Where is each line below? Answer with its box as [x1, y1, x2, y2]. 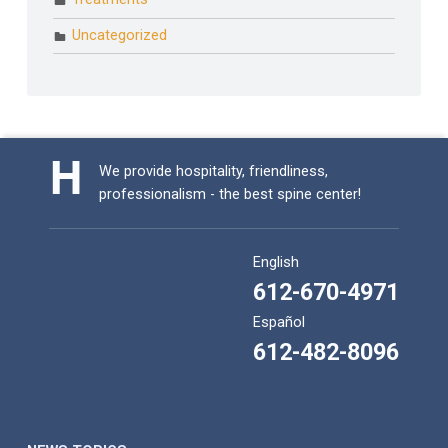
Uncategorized [72, 27, 168, 45]
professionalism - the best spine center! [99, 186, 362, 204]
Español [253, 314, 306, 332]
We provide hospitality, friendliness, [99, 163, 329, 181]
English [253, 254, 300, 272]
